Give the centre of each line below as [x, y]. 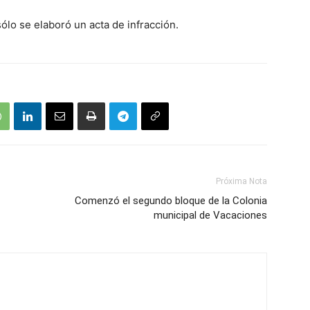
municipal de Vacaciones [210, 215]
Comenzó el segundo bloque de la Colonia [171, 201]
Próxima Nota [241, 181]
